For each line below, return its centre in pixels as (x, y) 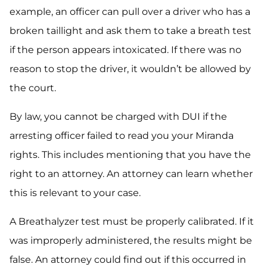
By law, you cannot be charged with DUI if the (118, 117)
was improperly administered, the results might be (131, 240)
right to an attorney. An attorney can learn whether (131, 174)
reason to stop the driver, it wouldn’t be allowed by (130, 69)
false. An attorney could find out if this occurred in (128, 260)
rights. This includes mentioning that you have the (130, 155)
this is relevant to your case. (75, 193)
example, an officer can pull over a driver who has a (130, 12)
